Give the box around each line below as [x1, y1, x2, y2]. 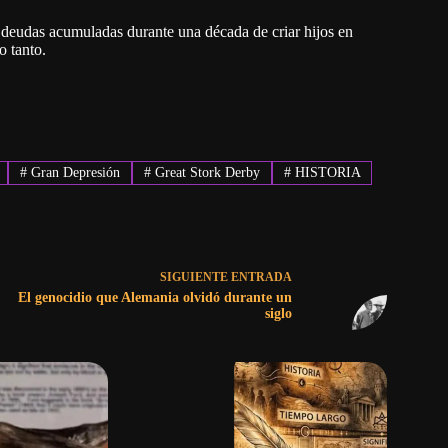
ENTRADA [230, 270, 292, 285]
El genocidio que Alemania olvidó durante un [17, 290, 292, 306]
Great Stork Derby [150, 165, 260, 181]
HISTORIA [290, 165, 361, 181]
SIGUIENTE [159, 270, 231, 285]
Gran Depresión [27, 165, 121, 181]
